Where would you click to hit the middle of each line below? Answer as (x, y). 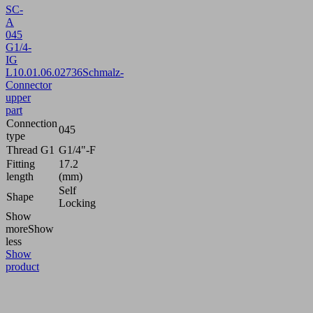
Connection (32, 123)
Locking (77, 203)
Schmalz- (103, 72)
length (20, 176)
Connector (29, 85)
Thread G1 (30, 150)
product (22, 266)
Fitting (21, 163)
